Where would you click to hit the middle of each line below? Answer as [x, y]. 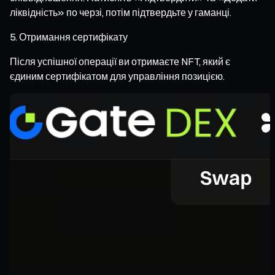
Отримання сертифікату [73, 37]
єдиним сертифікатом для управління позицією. [117, 76]
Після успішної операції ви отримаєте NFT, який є [120, 61]
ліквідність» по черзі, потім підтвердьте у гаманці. [121, 12]
